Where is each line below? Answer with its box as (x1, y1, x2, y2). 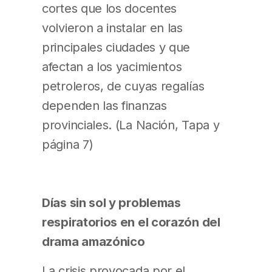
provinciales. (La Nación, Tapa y (42, 117, 220, 132)
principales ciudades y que (42, 39, 191, 55)
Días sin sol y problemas (42, 194, 181, 210)
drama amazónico (42, 233, 145, 249)
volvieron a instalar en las (42, 19, 183, 35)
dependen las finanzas (42, 97, 167, 113)
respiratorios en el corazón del (42, 214, 220, 229)
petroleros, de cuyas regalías (42, 78, 205, 93)
